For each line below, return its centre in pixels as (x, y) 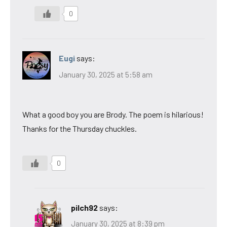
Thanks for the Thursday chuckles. (80, 128)
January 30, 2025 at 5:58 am (106, 74)
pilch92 (84, 207)
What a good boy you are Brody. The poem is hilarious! (113, 114)
